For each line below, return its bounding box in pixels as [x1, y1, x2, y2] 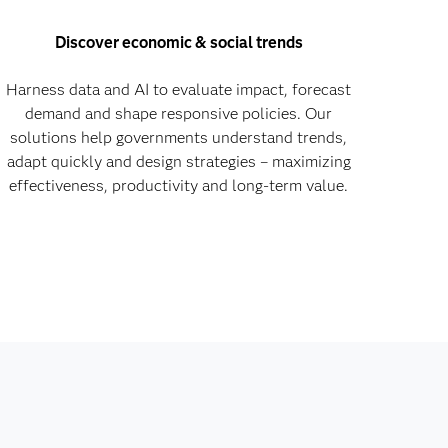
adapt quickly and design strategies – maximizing [6, 152, 351, 172]
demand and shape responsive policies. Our [25, 104, 333, 124]
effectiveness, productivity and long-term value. [9, 176, 349, 196]
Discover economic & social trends [54, 33, 303, 53]
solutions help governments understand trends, [10, 128, 348, 148]
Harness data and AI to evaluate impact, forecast [6, 80, 352, 100]
